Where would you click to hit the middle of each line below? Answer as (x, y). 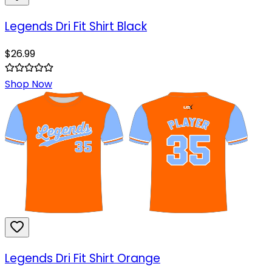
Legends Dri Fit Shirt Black (76, 26)
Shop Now (29, 84)
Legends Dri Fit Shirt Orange (83, 259)
